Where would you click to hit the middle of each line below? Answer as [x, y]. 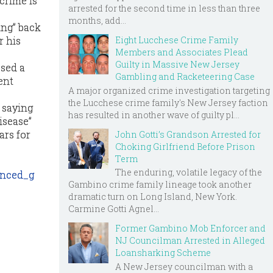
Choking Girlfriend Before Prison [185, 146]
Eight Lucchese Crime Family [177, 40]
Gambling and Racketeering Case [185, 76]
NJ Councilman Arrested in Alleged [190, 241]
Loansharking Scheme [163, 253]
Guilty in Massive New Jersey [177, 64]
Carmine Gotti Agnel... [114, 209]
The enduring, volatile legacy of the [189, 172]
